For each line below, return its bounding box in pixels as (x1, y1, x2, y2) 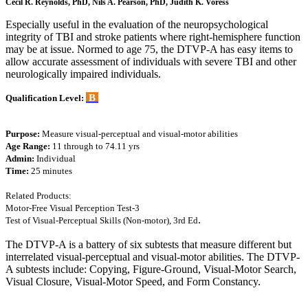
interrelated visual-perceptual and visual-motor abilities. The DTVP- (5, 250, 300, 263)
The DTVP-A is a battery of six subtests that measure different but (5, 238, 291, 250)
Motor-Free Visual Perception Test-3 (5, 202, 140, 213)
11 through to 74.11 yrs (50, 140, 140, 151)
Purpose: (5, 128, 40, 139)
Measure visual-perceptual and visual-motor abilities (40, 128, 238, 139)
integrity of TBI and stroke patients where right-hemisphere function (5, 30, 300, 43)
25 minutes (29, 165, 72, 176)
